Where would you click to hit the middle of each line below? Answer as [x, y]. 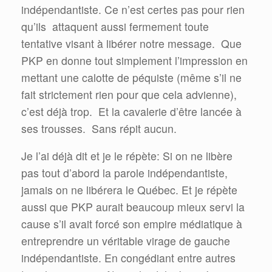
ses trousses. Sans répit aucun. [99, 128]
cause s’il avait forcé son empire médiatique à [132, 224]
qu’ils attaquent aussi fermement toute [115, 26]
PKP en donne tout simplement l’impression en [134, 60]
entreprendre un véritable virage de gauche [126, 241]
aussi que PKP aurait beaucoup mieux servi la [133, 207]
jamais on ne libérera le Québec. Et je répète [129, 190]
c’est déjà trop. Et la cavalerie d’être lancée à [131, 111]
